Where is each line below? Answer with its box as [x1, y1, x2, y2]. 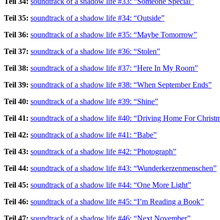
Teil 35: [4, 13, 28, 22]
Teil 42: [4, 130, 28, 139]
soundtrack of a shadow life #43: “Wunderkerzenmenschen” [30, 164, 217, 172]
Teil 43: [4, 147, 28, 156]
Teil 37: [4, 47, 28, 55]
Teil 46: [4, 197, 28, 206]
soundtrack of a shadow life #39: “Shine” [30, 97, 158, 106]
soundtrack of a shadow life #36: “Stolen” [30, 47, 160, 55]
